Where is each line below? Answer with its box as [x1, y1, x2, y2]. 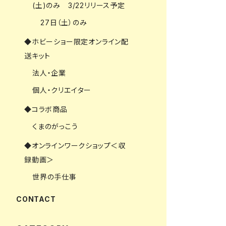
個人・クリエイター [32, 85, 92, 94]
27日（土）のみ [40, 18, 87, 27]
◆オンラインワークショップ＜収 [24, 141, 126, 150]
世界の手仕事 [32, 172, 77, 181]
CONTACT [16, 194, 56, 203]
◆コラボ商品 [24, 104, 68, 114]
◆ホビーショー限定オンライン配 [24, 37, 129, 46]
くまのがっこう [32, 122, 78, 131]
